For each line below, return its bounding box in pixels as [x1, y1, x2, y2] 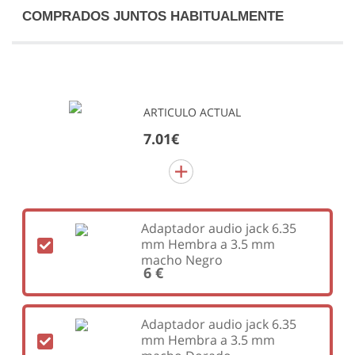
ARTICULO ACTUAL [143, 105, 242, 120]
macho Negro [140, 250, 223, 269]
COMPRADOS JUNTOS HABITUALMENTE [21, 8, 284, 25]
